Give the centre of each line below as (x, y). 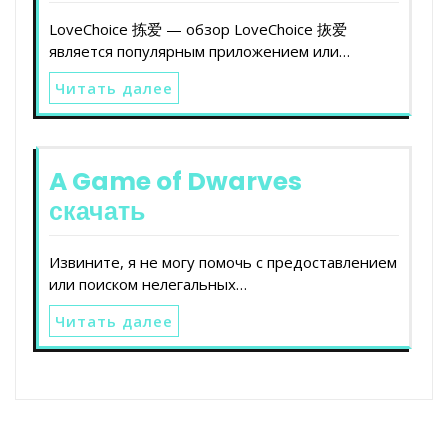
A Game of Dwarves (175, 181)
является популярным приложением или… (199, 50)
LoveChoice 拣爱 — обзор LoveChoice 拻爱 (198, 28)
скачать (97, 211)
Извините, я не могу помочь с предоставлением (223, 261)
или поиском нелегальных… (148, 283)
